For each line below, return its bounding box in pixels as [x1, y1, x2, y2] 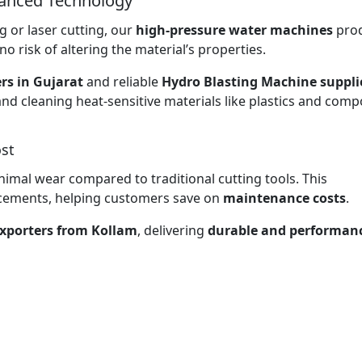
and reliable [83, 72, 158, 90]
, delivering [137, 221, 208, 239]
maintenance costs [223, 188, 346, 207]
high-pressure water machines [136, 20, 333, 39]
